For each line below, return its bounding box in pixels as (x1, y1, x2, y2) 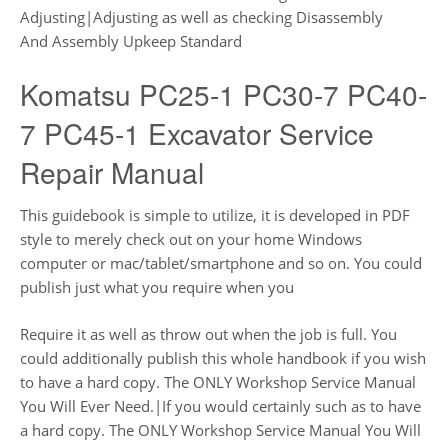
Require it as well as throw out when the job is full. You (20, 323, 397, 344)
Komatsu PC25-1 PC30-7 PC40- (20, 74, 427, 114)
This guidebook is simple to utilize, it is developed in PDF (20, 205, 410, 226)
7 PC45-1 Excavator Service (20, 113, 374, 153)
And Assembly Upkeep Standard (20, 30, 242, 51)
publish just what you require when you (20, 277, 294, 298)
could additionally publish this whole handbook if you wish (20, 347, 426, 368)
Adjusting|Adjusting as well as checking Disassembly (20, 6, 383, 27)
